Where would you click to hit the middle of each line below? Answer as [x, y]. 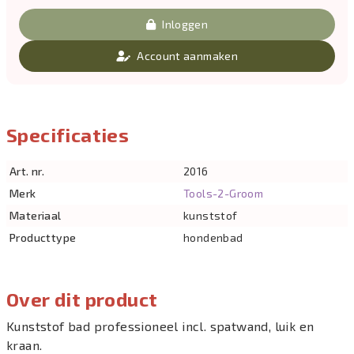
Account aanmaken [187, 56]
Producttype [43, 237]
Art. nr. [27, 171]
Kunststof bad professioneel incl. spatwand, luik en [160, 326]
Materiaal [36, 215]
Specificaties [68, 135]
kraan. [24, 345]
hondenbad [213, 237]
